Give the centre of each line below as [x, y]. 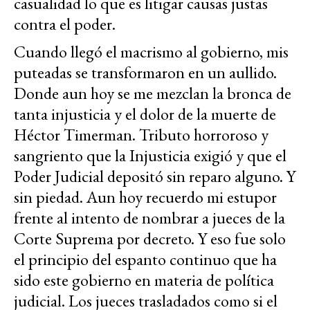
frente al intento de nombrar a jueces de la [149, 217]
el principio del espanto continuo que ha [145, 259]
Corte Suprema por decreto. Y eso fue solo [150, 238]
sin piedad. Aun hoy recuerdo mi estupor [145, 197]
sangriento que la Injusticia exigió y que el [150, 155]
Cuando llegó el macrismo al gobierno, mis [151, 51]
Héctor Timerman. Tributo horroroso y [141, 134]
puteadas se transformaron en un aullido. [145, 72]
